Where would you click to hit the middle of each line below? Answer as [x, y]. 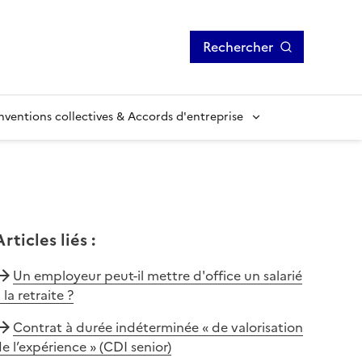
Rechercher [238, 47]
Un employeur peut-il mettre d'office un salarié [157, 275]
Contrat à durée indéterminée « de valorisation [158, 327]
